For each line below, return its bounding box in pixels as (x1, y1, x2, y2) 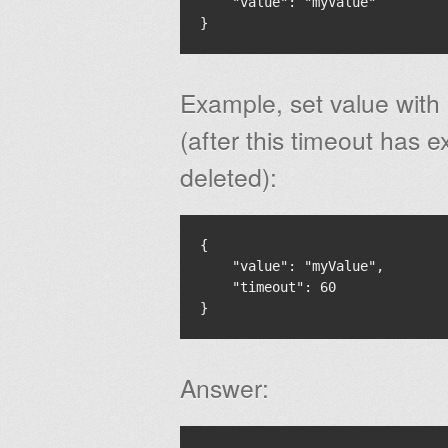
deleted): (180, 159, 277, 194)
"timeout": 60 (200, 279, 336, 295)
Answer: (180, 370, 269, 405)
